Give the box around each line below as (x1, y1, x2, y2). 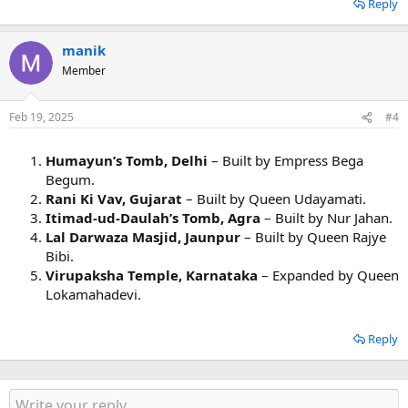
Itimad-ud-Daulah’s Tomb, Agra (46, 209, 260, 227)
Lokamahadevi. (46, 285, 141, 303)
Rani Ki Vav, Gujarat (46, 189, 182, 208)
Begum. (46, 170, 95, 189)
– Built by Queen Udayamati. (182, 189, 366, 208)
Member (62, 62, 106, 78)
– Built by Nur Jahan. (260, 209, 393, 227)
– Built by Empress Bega (208, 151, 363, 169)
